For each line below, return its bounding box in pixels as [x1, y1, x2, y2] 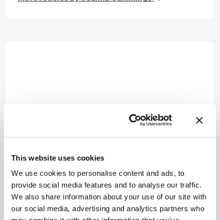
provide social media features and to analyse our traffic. [11, 181, 202, 189]
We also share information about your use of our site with [11, 192, 207, 201]
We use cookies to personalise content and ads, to [11, 169, 185, 177]
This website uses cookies [11, 153, 105, 162]
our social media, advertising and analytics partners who [11, 204, 204, 213]
